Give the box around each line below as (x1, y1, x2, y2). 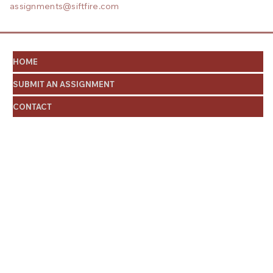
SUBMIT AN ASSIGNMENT (12, 79, 115, 90)
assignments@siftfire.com (10, 2, 119, 12)
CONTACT (12, 102, 52, 112)
